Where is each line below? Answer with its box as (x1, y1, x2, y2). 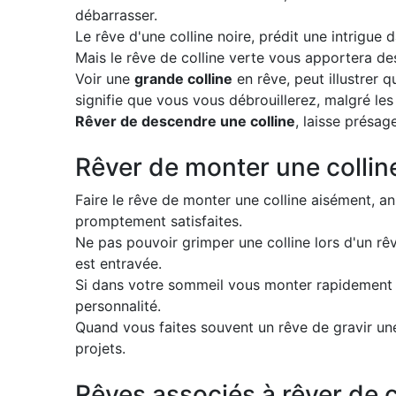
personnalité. (75, 297, 161, 315)
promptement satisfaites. (75, 212, 242, 230)
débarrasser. (75, 6, 157, 24)
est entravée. (75, 255, 162, 272)
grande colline (134, 70, 232, 88)
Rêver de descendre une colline (75, 112, 295, 130)
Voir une (75, 70, 134, 88)
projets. (75, 339, 126, 357)
